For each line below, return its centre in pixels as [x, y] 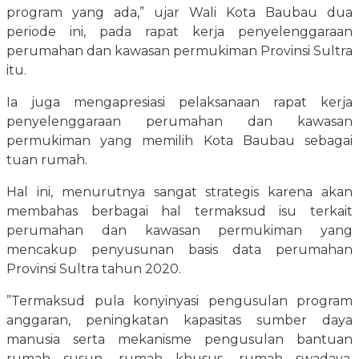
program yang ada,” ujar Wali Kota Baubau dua [179, 13]
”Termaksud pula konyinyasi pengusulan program [179, 301]
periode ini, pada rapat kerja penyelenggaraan [179, 32]
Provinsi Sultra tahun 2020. [94, 269]
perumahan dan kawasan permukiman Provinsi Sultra [179, 51]
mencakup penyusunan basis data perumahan [179, 250]
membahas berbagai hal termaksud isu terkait [179, 212]
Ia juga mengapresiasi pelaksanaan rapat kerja [179, 103]
